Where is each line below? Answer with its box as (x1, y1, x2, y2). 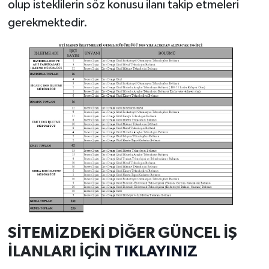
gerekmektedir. (7, 17, 88, 29)
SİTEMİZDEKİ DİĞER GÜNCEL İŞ (7, 225, 237, 241)
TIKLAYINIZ (113, 243, 198, 259)
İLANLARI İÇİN (7, 243, 114, 259)
